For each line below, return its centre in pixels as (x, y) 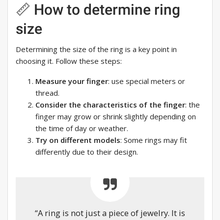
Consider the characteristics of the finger (110, 105)
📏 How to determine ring (98, 10)
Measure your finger (72, 81)
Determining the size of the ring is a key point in (96, 49)
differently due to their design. (87, 152)
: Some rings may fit (154, 140)
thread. (47, 93)
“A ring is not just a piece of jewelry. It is (110, 213)
